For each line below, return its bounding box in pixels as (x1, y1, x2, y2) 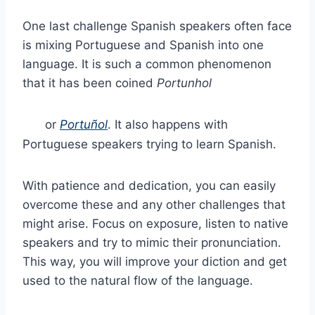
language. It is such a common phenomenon (22, 57, 271, 72)
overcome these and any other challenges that (22, 198, 285, 212)
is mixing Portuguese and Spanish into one (22, 38, 264, 53)
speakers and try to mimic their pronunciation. (22, 236, 281, 250)
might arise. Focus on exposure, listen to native (22, 217, 288, 231)
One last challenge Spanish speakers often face (22, 19, 292, 34)
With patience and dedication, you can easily (22, 179, 276, 193)
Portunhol (157, 76, 212, 91)
